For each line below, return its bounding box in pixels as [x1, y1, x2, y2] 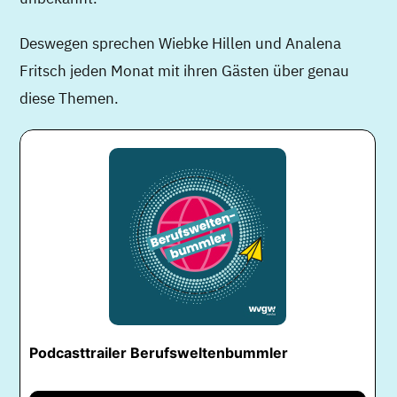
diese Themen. [19, 87, 120, 108]
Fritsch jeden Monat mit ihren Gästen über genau [19, 59, 350, 81]
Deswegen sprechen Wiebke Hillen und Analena [19, 32, 342, 53]
